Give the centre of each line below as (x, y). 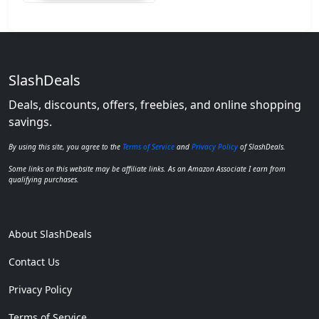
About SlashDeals (50, 234)
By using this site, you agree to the (66, 147)
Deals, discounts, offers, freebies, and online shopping (155, 105)
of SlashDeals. (262, 147)
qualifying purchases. (44, 179)
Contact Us (34, 262)
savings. (30, 122)
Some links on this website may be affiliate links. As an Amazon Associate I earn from (147, 169)
